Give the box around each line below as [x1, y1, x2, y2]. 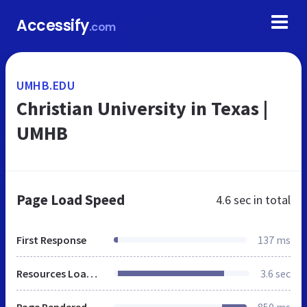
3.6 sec [260, 267, 291, 280]
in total [251, 192, 291, 208]
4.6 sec [216, 192, 251, 208]
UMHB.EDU [16, 77, 75, 93]
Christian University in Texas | [16, 96, 268, 121]
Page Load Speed [16, 191, 125, 209]
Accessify [16, 15, 89, 36]
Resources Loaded [86, 267, 97, 280]
